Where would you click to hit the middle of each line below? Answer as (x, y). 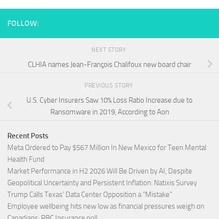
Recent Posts (28, 136)
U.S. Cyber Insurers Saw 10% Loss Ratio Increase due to (109, 100)
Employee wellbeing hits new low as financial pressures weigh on (106, 207)
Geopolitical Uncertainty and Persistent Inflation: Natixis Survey (102, 183)
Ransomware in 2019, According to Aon (109, 112)
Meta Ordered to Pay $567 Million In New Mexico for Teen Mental (107, 148)
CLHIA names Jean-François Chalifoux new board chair (109, 64)
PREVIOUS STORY (109, 85)
